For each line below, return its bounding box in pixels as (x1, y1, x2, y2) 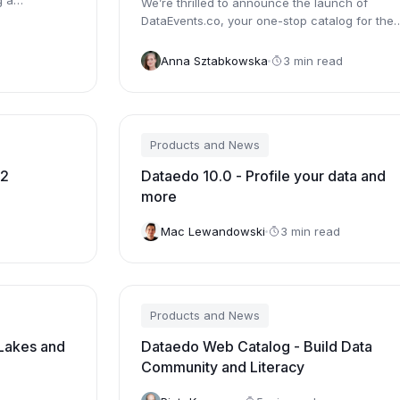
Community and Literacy (140, 358, 304, 376)
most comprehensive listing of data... (140, 31, 346, 46)
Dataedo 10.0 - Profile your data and (140, 167, 386, 185)
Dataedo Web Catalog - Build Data (140, 337, 372, 355)
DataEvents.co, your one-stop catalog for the (140, 13, 394, 28)
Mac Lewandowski (160, 223, 265, 238)
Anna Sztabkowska (160, 53, 268, 68)
